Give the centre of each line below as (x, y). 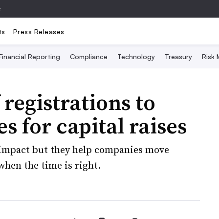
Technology (136, 56)
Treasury (178, 56)
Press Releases (39, 31)
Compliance (88, 56)
